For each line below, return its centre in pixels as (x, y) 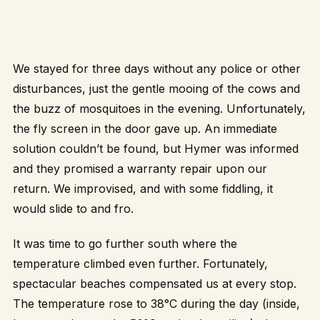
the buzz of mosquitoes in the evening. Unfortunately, (159, 108)
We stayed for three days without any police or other (157, 68)
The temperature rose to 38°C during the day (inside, (156, 303)
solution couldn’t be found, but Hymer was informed (156, 148)
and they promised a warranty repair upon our (140, 168)
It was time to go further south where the (125, 243)
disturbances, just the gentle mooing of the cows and (156, 88)
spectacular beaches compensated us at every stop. (155, 283)
